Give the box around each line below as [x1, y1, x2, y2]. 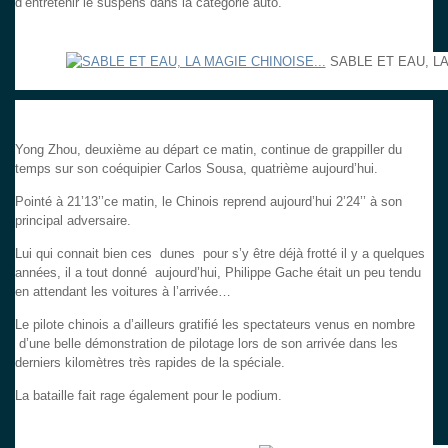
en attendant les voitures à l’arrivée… [15, 283, 231, 299]
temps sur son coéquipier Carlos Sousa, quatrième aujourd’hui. [15, 160, 378, 176]
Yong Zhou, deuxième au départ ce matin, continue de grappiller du [15, 141, 402, 157]
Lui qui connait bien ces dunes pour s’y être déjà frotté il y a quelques [15, 245, 425, 261]
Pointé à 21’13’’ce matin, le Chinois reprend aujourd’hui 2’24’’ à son [15, 193, 402, 209]
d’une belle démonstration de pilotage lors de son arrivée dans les [15, 335, 398, 351]
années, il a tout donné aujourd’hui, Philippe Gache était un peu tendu [15, 264, 421, 280]
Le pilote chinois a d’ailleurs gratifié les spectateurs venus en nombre [15, 316, 415, 332]
